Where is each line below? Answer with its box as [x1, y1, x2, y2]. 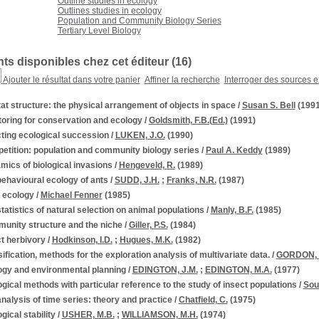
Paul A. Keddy [205, 145, 263, 155]
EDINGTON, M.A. [204, 265, 272, 275]
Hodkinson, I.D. [51, 235, 113, 245]
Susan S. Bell [241, 100, 296, 110]
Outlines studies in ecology [57, 6, 162, 16]
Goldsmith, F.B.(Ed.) [148, 115, 228, 125]
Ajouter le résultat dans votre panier [2, 75, 140, 85]
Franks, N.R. [166, 175, 216, 185]
